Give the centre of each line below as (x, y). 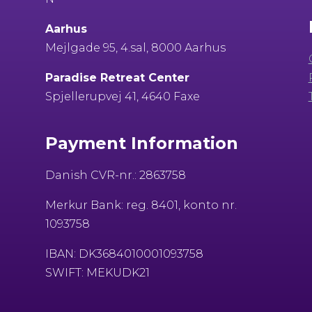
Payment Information (141, 143)
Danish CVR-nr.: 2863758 (115, 175)
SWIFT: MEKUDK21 (97, 272)
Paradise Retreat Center (117, 77)
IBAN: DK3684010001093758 (124, 253)
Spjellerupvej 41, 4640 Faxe (122, 96)
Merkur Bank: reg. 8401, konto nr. (141, 205)
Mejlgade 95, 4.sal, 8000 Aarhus (135, 47)
